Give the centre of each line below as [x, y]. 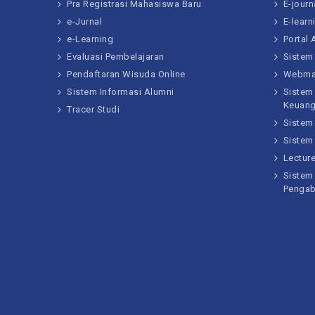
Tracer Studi [93, 109]
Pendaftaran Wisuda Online [126, 74]
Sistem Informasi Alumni [121, 92]
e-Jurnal [84, 21]
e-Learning [90, 39]
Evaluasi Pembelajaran [116, 57]
